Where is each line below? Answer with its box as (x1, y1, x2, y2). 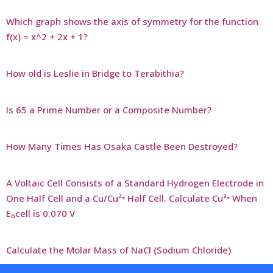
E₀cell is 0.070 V (6, 207, 75, 220)
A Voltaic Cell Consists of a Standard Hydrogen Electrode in (6, 177, 264, 190)
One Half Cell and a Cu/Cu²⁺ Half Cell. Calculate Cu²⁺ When (6, 192, 257, 205)
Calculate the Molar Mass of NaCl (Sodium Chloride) (6, 244, 231, 257)
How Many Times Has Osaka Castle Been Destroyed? (6, 140, 238, 153)
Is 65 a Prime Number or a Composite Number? (6, 104, 211, 116)
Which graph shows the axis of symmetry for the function (6, 15, 258, 28)
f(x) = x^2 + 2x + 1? (6, 30, 88, 43)
